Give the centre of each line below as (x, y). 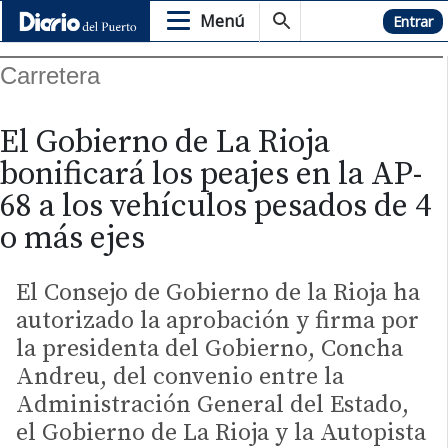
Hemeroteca (345, 21)
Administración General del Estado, (212, 405)
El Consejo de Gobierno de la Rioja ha (218, 293)
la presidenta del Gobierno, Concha (209, 349)
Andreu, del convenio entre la (180, 377)
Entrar (413, 21)
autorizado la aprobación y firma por (217, 321)
